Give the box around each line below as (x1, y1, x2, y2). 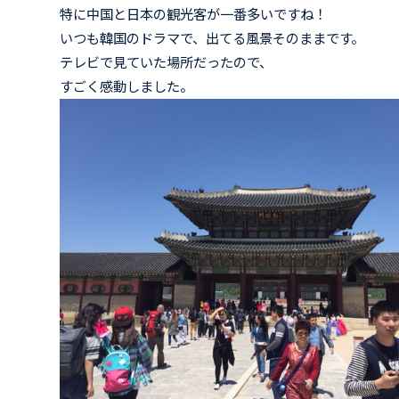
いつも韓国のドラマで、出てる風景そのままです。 (60, 29, 365, 47)
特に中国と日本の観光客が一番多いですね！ (60, 5, 328, 23)
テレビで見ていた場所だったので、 (60, 53, 273, 71)
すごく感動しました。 (60, 77, 194, 95)
